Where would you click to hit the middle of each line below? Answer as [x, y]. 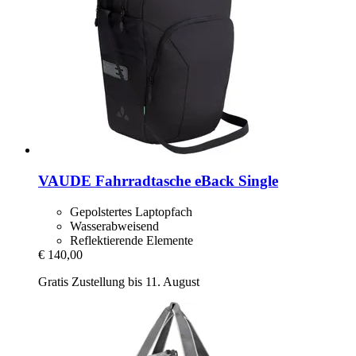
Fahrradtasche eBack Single [185, 180]
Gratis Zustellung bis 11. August [119, 281]
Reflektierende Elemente [132, 240]
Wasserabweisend [114, 226]
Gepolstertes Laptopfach [131, 211]
